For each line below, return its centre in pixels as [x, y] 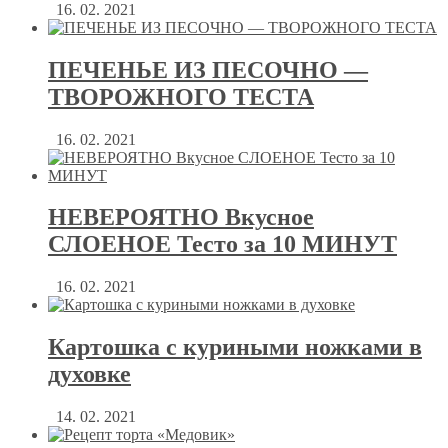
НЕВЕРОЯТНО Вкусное [181, 217]
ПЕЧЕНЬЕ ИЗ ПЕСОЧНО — [208, 69]
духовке [89, 374]
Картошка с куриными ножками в [235, 347]
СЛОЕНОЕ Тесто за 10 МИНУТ [222, 244]
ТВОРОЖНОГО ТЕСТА [181, 96]
